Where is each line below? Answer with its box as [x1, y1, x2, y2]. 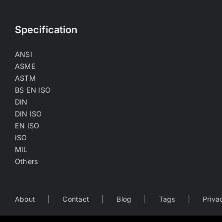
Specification [15, 23, 77, 36]
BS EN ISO [15, 85, 51, 94]
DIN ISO [15, 109, 42, 118]
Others [15, 157, 39, 166]
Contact [62, 194, 90, 203]
